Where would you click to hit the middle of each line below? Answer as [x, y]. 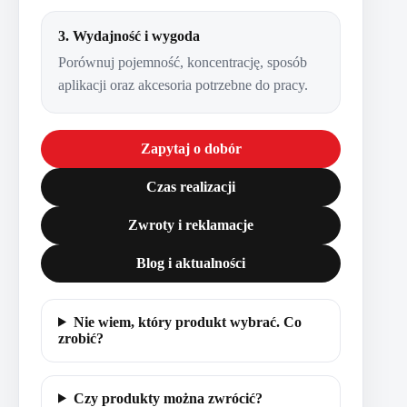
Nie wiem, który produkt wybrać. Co [187, 322]
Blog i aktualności [191, 263]
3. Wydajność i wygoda [129, 35]
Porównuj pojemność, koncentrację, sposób [183, 62]
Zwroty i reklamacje [191, 224]
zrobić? [81, 338]
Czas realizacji [191, 186]
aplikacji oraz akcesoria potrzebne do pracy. [183, 84]
